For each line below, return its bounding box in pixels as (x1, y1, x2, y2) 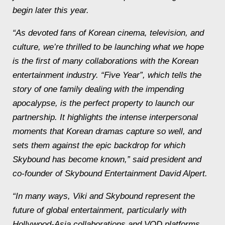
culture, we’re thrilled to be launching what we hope (13, 42, 204, 52)
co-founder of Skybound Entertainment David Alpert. (13, 169, 207, 178)
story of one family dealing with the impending (13, 84, 184, 94)
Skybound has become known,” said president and (13, 155, 201, 164)
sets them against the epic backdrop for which (13, 141, 185, 150)
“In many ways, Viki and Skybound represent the (13, 191, 195, 201)
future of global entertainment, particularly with (13, 205, 186, 215)
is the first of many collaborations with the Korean (13, 56, 198, 66)
